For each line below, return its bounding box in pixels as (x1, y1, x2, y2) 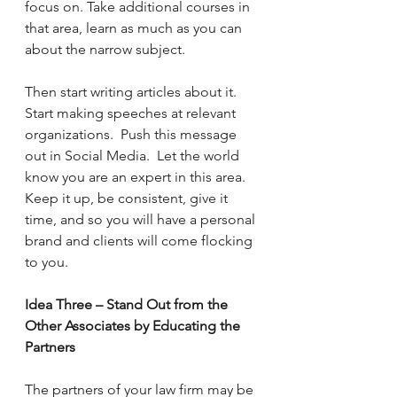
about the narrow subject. (25, 41, 189, 58)
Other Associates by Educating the (25, 317, 244, 334)
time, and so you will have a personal (25, 211, 259, 228)
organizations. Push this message (25, 126, 240, 143)
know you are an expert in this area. (25, 168, 253, 185)
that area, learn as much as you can (25, 19, 245, 36)
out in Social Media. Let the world (25, 147, 243, 164)
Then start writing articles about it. (25, 83, 240, 100)
